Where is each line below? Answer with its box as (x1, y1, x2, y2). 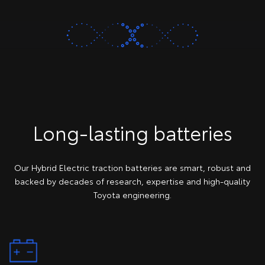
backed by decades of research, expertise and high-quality (15, 174, 250, 187)
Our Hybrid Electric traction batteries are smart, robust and (14, 161, 251, 173)
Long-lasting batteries (33, 118, 232, 146)
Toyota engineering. (93, 188, 172, 201)
